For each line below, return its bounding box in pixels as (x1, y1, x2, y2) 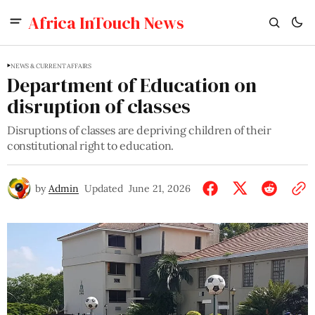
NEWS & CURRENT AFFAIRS (11, 62, 92, 70)
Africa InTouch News (28, 11, 184, 34)
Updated (84, 182, 123, 195)
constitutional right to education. (7, 139, 174, 153)
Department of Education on (7, 72, 257, 98)
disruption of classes (7, 93, 191, 120)
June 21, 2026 (129, 182, 191, 195)
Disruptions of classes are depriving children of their (7, 123, 271, 137)
